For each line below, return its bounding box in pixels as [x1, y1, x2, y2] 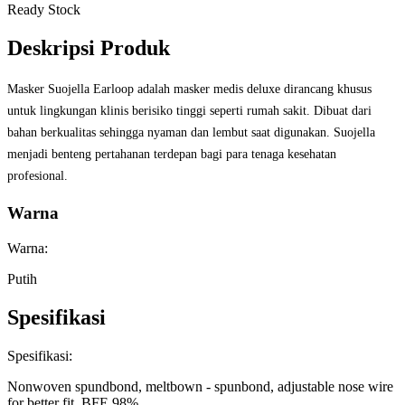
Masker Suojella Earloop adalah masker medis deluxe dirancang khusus [7, 81, 372, 97]
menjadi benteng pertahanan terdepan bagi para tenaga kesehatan [7, 146, 336, 162]
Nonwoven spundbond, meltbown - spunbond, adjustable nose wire [7, 378, 393, 394]
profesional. [7, 168, 68, 184]
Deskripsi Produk [7, 35, 170, 60]
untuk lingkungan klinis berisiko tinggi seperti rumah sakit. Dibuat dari [7, 103, 372, 118]
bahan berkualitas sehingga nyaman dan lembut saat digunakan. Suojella [7, 125, 375, 140]
